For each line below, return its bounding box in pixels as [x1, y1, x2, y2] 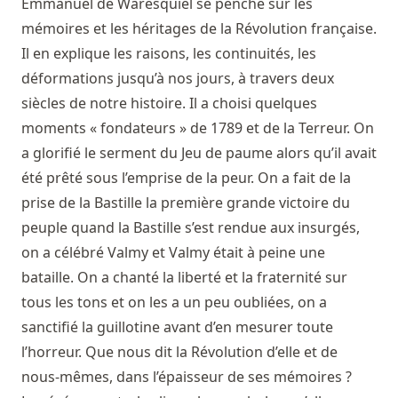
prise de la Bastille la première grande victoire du [21, 193, 350, 213]
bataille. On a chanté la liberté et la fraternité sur [21, 267, 347, 288]
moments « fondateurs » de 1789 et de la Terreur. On [21, 118, 374, 139]
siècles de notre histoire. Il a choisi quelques [21, 93, 317, 114]
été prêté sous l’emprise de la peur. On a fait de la [21, 168, 351, 188]
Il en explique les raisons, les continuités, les [21, 44, 316, 64]
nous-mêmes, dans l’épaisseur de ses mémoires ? [21, 367, 352, 387]
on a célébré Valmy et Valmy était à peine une [21, 243, 325, 263]
